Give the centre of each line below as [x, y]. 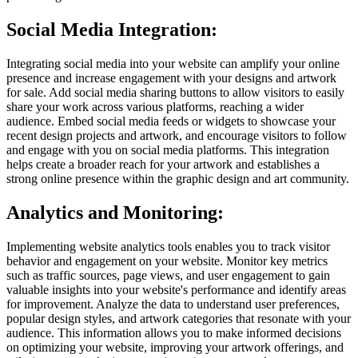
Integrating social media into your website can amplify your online [173, 63]
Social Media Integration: [112, 29]
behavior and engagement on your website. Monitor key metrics [167, 261]
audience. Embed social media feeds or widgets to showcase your [171, 121]
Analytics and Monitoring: [115, 212]
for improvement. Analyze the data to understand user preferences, [173, 304]
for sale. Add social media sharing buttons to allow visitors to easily [175, 92]
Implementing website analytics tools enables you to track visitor [168, 246]
